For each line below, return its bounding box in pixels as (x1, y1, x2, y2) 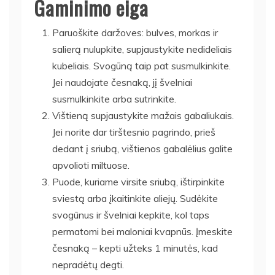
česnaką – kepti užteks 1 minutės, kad (52, 241, 218, 254)
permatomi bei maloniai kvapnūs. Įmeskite (52, 225, 233, 238)
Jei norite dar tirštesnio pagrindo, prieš (52, 125, 215, 138)
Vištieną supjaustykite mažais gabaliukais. (52, 109, 234, 122)
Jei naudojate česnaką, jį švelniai (52, 76, 192, 88)
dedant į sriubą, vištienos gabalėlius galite (52, 142, 233, 155)
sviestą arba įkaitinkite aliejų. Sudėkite (52, 192, 218, 204)
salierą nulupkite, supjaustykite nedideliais (52, 42, 232, 55)
